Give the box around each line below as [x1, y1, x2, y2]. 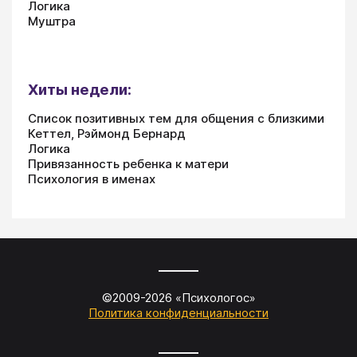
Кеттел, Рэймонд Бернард [28, 125, 186, 141]
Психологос [181, 289, 249, 305]
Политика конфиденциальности [88, 304, 269, 320]
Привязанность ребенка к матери [28, 155, 229, 171]
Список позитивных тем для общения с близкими [28, 110, 324, 126]
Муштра [28, 13, 76, 29]
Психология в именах [28, 171, 155, 186]
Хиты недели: [28, 80, 131, 99]
